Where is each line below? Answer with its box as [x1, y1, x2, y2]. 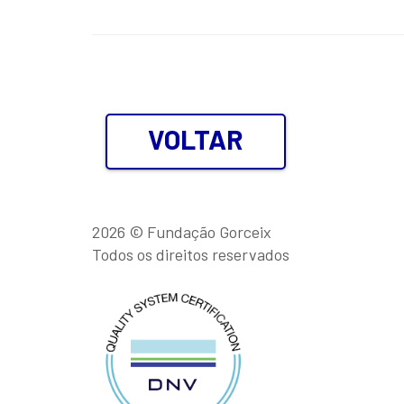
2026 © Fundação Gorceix [92, 221, 271, 242]
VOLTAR [148, 122, 243, 155]
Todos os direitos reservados [92, 243, 289, 264]
